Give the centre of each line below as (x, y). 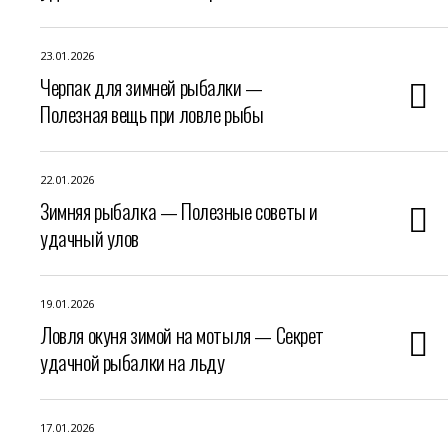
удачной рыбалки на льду (132, 361)
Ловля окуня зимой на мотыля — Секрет (182, 334)
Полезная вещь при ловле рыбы (152, 113)
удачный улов (90, 237)
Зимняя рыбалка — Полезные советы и (179, 210)
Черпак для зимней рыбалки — (151, 86)
